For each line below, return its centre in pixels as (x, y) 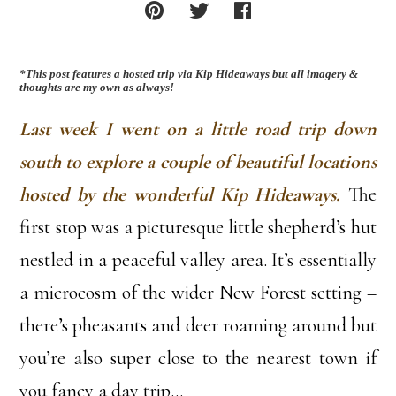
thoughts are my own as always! (99, 87)
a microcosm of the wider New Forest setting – (198, 293)
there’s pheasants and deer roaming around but (198, 326)
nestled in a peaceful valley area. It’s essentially (198, 260)
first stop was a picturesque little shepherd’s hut (198, 228)
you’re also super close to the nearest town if (198, 358)
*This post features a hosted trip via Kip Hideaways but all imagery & (189, 74)
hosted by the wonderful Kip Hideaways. (184, 195)
